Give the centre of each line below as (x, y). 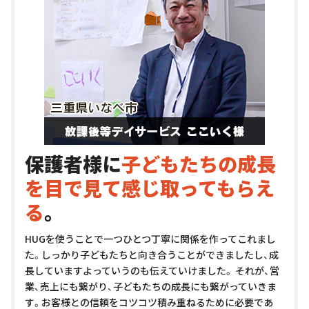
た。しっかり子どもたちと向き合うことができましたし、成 (152, 255)
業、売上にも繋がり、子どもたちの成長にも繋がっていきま (151, 287)
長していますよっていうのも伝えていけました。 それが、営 (152, 271)
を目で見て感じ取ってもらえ (150, 188)
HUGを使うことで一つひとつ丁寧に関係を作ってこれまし (150, 239)
